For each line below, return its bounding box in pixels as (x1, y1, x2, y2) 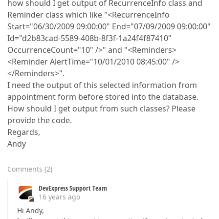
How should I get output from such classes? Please (7, 103, 196, 114)
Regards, (7, 127, 40, 137)
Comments (7, 164, 43, 174)
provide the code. (7, 115, 72, 126)
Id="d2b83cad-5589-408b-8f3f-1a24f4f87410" (7, 33, 172, 44)
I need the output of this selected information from (7, 80, 197, 90)
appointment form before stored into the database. (7, 91, 198, 102)
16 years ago (39, 192, 80, 201)
